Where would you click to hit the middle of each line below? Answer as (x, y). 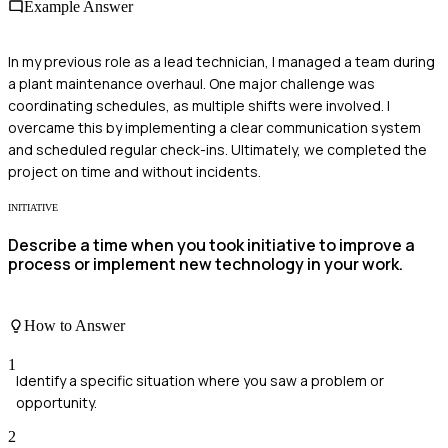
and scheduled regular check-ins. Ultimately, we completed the (217, 149)
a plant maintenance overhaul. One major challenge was (191, 83)
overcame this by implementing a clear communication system (214, 127)
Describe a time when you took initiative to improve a (211, 245)
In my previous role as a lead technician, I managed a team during (221, 61)
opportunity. (56, 402)
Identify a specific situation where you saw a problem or (200, 380)
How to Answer (74, 325)
